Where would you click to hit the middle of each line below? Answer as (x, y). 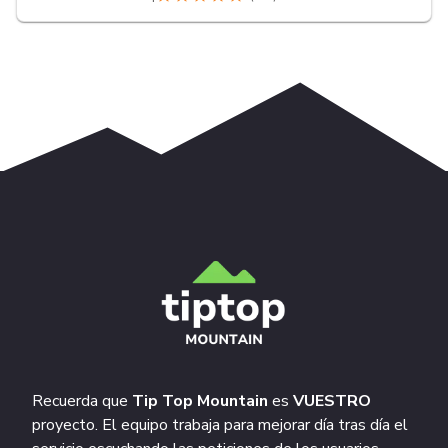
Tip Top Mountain (200, 401)
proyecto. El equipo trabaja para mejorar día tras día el (220, 425)
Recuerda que (82, 401)
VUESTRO (332, 401)
